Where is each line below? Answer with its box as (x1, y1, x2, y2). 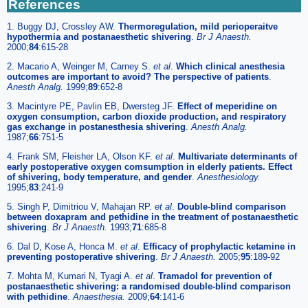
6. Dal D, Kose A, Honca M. (7, 241, 120, 252)
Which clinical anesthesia (176, 61, 285, 72)
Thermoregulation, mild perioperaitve (118, 21, 278, 32)
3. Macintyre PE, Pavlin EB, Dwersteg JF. (7, 101, 177, 112)
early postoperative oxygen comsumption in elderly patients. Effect (7, 162, 292, 173)
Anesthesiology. (197, 172, 261, 183)
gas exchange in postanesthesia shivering (7, 122, 186, 133)
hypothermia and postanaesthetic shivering (7, 32, 191, 43)
